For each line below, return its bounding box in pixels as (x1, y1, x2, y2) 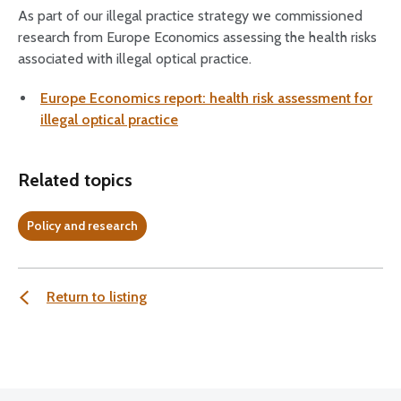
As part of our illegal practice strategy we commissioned (18, 7, 363, 24)
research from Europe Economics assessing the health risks (18, 29, 377, 46)
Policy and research (27, 218, 138, 234)
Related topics (18, 169, 132, 191)
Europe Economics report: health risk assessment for (40, 90, 372, 107)
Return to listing (47, 288, 147, 305)
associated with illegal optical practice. (18, 50, 252, 67)
